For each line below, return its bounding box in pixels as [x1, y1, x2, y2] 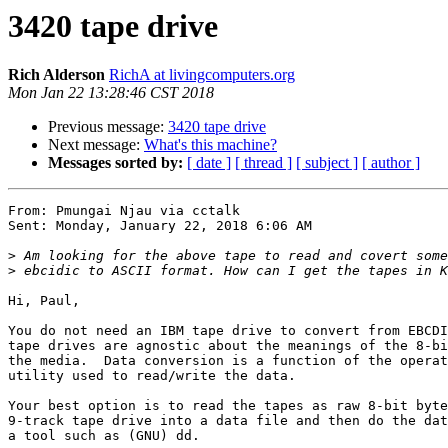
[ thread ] [235, 154, 292, 172]
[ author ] [362, 154, 420, 172]
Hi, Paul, [8, 293, 80, 309]
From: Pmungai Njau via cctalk [8, 203, 240, 219]
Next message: [48, 136, 144, 154]
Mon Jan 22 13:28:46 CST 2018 [8, 84, 214, 102]
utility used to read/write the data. [8, 368, 296, 384]
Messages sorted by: [48, 154, 183, 172]
